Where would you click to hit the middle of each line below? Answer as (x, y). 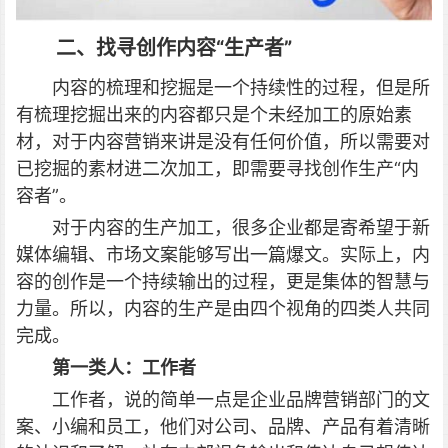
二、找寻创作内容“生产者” (174, 48)
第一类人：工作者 (124, 368)
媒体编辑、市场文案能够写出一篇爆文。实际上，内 (223, 255)
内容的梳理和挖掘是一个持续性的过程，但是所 (241, 88)
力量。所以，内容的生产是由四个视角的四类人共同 (223, 309)
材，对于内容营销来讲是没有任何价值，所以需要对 (223, 142)
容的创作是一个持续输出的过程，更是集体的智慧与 (223, 282)
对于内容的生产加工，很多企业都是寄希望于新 (241, 228)
